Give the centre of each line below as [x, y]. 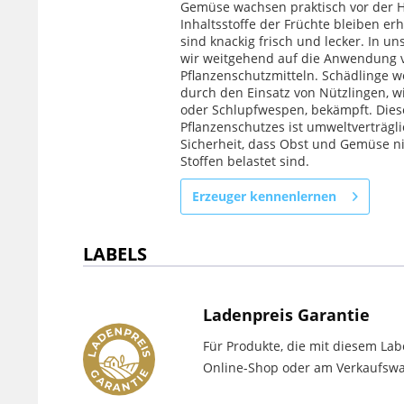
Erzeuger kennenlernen [264, 196]
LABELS [115, 253]
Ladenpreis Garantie [286, 315]
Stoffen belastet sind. [245, 161]
